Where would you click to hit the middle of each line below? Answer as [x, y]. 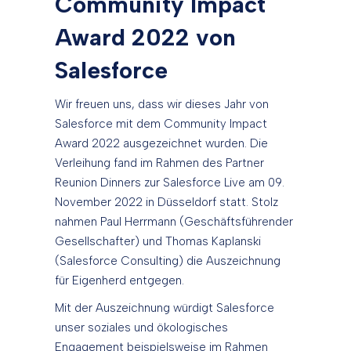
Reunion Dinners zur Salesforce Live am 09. [170, 183]
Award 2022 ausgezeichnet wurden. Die [161, 144]
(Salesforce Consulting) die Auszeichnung [168, 261]
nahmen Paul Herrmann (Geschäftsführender [174, 222]
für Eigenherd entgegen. [119, 281]
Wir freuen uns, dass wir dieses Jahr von [162, 105]
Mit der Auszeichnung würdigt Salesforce [165, 308]
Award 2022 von [145, 38]
